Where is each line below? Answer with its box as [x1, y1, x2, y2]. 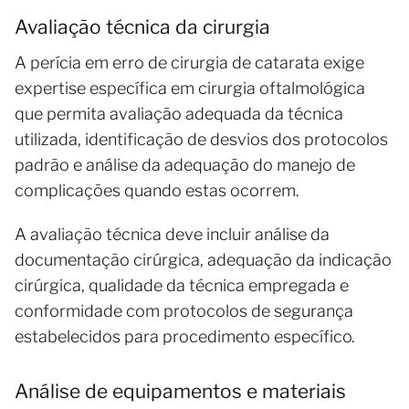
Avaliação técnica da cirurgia [15, 15, 270, 38]
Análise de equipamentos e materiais [15, 379, 346, 403]
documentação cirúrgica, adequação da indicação [15, 249, 392, 269]
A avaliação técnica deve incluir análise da [15, 224, 330, 244]
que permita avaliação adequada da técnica [15, 103, 343, 123]
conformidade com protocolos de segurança [15, 300, 353, 320]
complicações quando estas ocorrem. [15, 180, 299, 200]
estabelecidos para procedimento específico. [15, 326, 355, 346]
